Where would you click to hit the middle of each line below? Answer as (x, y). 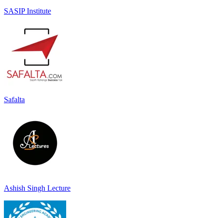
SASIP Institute (27, 11)
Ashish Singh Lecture (37, 188)
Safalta (14, 99)
